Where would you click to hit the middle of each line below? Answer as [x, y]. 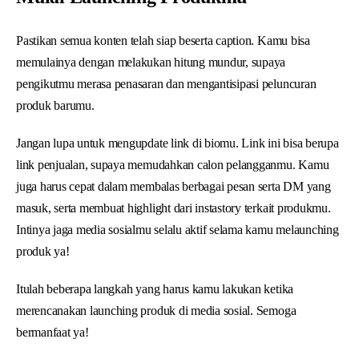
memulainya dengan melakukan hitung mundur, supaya [151, 62]
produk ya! [43, 251]
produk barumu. [55, 105]
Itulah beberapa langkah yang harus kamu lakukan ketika [155, 288]
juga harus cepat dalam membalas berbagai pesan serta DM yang [173, 186]
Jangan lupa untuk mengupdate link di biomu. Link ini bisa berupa [177, 143]
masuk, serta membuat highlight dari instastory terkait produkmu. [173, 208]
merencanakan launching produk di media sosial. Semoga [156, 310]
